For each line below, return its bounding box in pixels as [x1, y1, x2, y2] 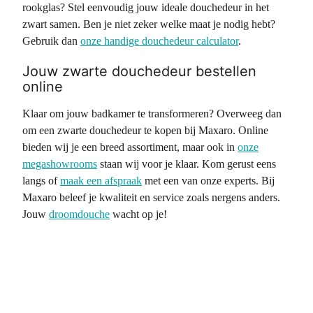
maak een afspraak [60, 175, 142, 187]
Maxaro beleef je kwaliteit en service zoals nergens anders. [22, 191, 280, 203]
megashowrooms [22, 158, 97, 170]
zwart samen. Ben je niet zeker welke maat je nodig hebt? [22, 18, 275, 30]
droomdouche [49, 208, 110, 220]
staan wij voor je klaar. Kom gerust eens [97, 158, 276, 170]
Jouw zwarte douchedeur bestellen [22, 63, 256, 80]
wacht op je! [110, 208, 167, 220]
